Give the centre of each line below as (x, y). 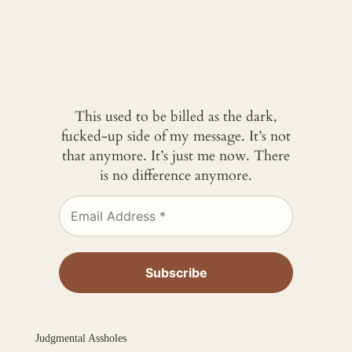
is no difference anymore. (176, 176)
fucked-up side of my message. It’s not (176, 137)
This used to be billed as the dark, (176, 117)
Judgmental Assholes (81, 337)
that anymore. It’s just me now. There (176, 156)
